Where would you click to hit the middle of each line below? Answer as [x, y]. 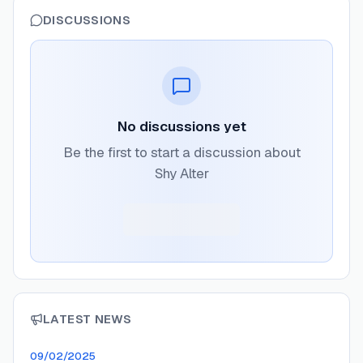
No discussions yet [181, 126]
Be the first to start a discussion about [181, 152]
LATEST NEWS [88, 319]
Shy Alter [181, 173]
